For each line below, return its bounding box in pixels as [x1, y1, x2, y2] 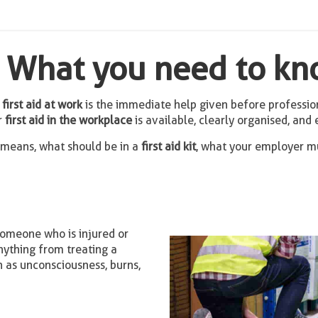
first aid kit [141, 140, 196, 153]
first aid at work [1, 98, 82, 111]
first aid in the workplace [4, 114, 132, 127]
